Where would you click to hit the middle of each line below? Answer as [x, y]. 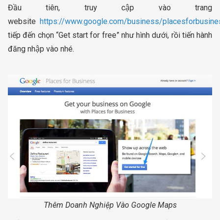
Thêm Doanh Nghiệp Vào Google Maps [110, 205]
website [24, 21]
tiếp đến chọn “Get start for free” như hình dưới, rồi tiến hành [110, 35]
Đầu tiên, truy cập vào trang [110, 7]
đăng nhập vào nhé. [41, 49]
